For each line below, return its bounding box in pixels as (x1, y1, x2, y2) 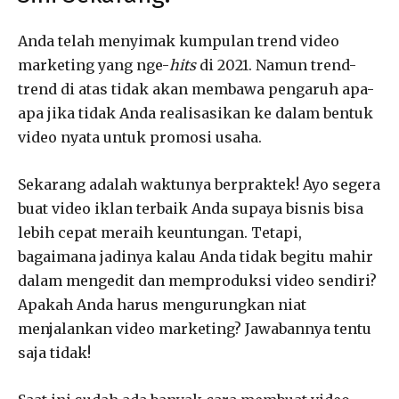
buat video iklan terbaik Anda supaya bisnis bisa (18, 199, 363, 217)
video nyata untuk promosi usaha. (18, 127, 262, 146)
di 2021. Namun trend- (196, 55, 356, 74)
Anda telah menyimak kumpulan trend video (18, 31, 339, 50)
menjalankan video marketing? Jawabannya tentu (18, 319, 371, 338)
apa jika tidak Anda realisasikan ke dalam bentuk (18, 103, 373, 122)
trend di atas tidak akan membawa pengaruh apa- (18, 79, 374, 98)
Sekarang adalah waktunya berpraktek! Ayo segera (18, 175, 380, 193)
